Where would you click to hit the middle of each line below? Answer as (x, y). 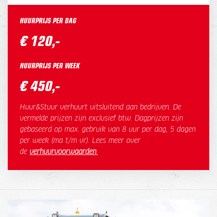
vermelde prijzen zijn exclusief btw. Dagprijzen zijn (101, 118)
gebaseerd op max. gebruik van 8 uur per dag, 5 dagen (108, 130)
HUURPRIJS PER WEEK (50, 65)
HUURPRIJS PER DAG (48, 20)
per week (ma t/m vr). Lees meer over (80, 141)
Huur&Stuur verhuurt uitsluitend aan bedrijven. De (101, 107)
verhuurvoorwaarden (63, 152)
